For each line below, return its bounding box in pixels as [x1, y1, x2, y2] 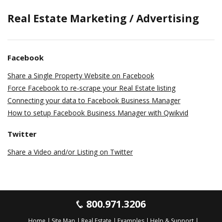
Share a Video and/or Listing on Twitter [7, 147, 133, 157]
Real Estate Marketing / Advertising [7, 11, 199, 25]
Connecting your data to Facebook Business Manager [7, 96, 180, 105]
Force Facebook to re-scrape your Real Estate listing [7, 83, 175, 93]
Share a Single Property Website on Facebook [7, 71, 154, 80]
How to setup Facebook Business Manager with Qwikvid [7, 108, 188, 117]
